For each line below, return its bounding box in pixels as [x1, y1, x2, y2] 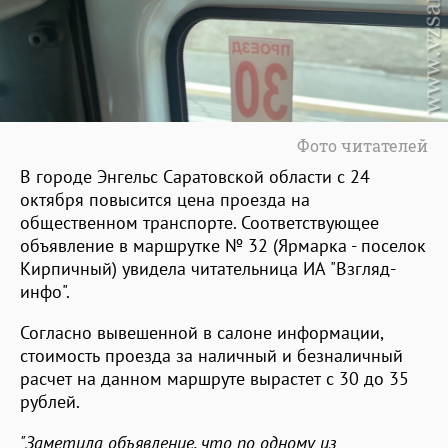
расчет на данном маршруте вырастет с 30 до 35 [20, 366, 409, 390]
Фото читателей [297, 134, 428, 156]
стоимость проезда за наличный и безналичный [20, 343, 403, 367]
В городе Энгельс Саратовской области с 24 [20, 164, 370, 188]
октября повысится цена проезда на [20, 187, 310, 211]
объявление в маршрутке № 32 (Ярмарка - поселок [20, 233, 426, 257]
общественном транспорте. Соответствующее [20, 210, 379, 234]
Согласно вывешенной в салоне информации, [20, 320, 383, 344]
